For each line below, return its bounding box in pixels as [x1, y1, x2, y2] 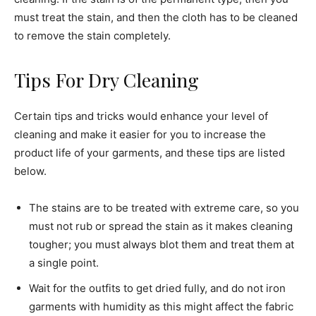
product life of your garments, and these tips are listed [14, 146, 285, 160]
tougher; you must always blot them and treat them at [29, 238, 294, 252]
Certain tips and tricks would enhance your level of [14, 109, 268, 123]
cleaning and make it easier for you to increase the [14, 128, 266, 142]
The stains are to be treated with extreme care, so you [29, 201, 299, 215]
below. [14, 164, 47, 178]
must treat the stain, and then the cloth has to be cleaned [14, 11, 298, 25]
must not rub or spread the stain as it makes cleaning [29, 219, 293, 233]
